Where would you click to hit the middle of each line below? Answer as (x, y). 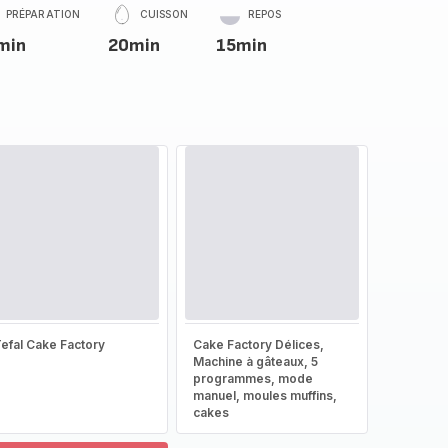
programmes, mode (252, 378)
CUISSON (164, 14)
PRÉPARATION (43, 14)
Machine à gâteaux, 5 (255, 361)
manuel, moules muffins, (264, 395)
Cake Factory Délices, (258, 344)
